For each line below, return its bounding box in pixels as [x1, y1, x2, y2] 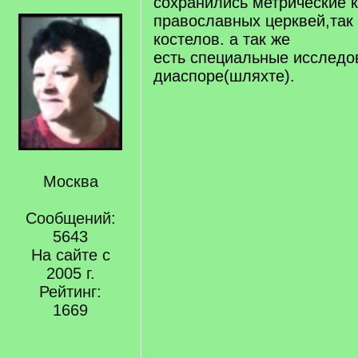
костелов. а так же [153, 30, 290, 48]
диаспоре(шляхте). [153, 67, 295, 85]
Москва [42, 172, 98, 190]
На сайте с [30, 245, 110, 264]
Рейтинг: [39, 282, 101, 300]
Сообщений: [25, 209, 116, 227]
